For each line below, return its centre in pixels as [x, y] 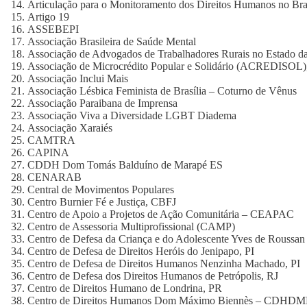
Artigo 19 [48, 17]
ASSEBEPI [53, 29]
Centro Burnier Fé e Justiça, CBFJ [102, 202]
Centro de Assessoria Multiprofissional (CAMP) [131, 226]
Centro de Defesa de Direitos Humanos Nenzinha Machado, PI [164, 263]
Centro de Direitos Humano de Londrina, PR [125, 288]
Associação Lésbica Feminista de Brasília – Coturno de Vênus [162, 91]
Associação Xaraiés [70, 128]
